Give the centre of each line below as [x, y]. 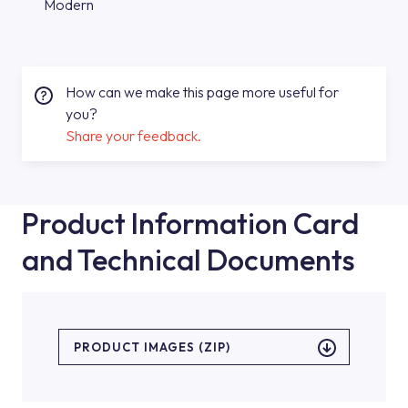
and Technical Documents [189, 260]
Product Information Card [190, 223]
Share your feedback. [133, 136]
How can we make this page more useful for [202, 92]
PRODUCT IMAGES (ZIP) [152, 347]
